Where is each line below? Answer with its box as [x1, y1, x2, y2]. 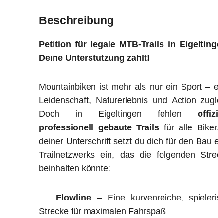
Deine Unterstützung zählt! [39, 53, 150, 63]
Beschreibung [39, 14, 114, 27]
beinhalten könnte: [39, 163, 110, 173]
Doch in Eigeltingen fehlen [39, 109, 198, 119]
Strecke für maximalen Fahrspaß [39, 206, 166, 216]
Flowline [56, 192, 91, 202]
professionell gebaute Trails [39, 123, 160, 132]
